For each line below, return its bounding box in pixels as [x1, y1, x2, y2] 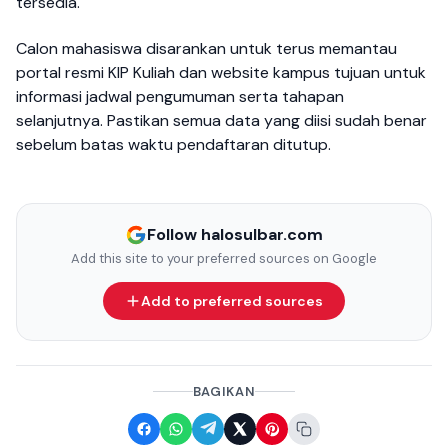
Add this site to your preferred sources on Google [70, 250, 377, 268]
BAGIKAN [192, 383, 256, 401]
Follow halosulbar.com [146, 224, 323, 246]
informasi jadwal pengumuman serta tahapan [16, 86, 344, 108]
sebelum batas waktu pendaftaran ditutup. [16, 134, 331, 156]
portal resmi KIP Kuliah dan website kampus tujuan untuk [16, 62, 426, 84]
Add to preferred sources [140, 292, 323, 311]
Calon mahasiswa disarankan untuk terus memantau [16, 38, 397, 60]
